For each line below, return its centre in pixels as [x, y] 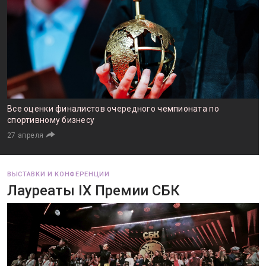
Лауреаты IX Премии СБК [94, 191]
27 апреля [26, 135]
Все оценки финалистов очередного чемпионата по [113, 109]
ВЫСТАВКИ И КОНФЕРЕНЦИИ [58, 174]
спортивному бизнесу [51, 120]
